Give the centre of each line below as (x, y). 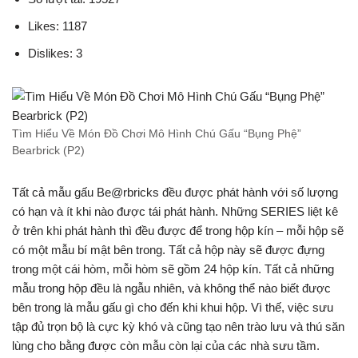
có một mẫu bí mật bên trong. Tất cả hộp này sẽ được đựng (168, 250)
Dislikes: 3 (55, 53)
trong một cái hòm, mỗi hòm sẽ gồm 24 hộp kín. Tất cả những (173, 269)
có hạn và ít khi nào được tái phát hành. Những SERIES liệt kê (175, 211)
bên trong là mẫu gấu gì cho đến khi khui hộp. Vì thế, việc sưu (173, 307)
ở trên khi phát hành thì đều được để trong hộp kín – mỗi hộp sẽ (178, 231)
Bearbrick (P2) (48, 151)
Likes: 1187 (58, 26)
